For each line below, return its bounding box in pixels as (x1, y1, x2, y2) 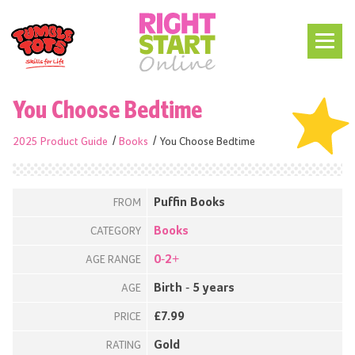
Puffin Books (154, 196, 225, 209)
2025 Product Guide (13, 136, 108, 147)
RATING (106, 339, 141, 351)
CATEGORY (90, 225, 141, 237)
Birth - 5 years (154, 281, 235, 295)
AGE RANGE (86, 254, 141, 265)
